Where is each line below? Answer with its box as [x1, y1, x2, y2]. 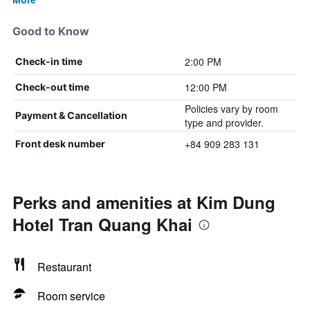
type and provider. [184, 116, 264, 129]
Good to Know [12, 24, 89, 38]
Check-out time [15, 81, 89, 93]
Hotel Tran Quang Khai [12, 212, 192, 236]
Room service [37, 288, 105, 304]
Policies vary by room [184, 102, 278, 116]
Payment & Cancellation [15, 109, 127, 121]
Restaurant [37, 259, 91, 275]
